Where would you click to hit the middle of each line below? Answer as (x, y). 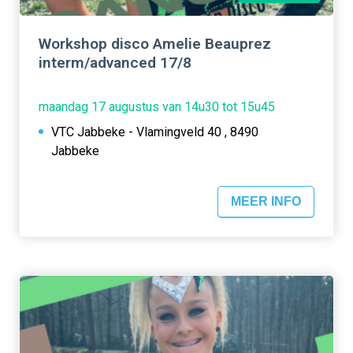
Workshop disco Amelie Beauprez (155, 44)
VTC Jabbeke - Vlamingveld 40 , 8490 (155, 132)
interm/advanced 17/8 (115, 63)
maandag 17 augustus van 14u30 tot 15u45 (157, 107)
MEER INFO (266, 201)
